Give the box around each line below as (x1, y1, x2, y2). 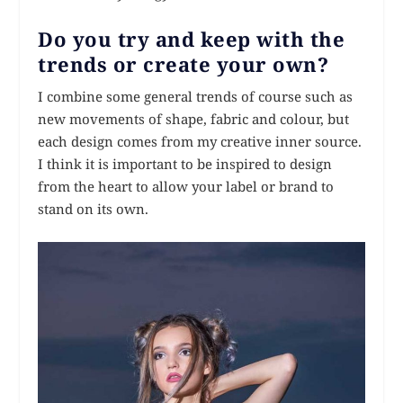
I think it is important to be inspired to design (38, 154, 333, 173)
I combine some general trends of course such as (38, 86, 354, 105)
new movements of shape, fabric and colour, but (38, 109, 350, 128)
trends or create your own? (38, 49, 329, 77)
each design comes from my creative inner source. (38, 131, 363, 150)
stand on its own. (38, 199, 149, 218)
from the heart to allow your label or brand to (38, 176, 335, 195)
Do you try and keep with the (38, 24, 345, 52)
